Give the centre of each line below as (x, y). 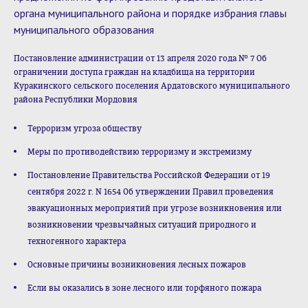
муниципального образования (84, 30)
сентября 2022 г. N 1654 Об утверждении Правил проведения (151, 192)
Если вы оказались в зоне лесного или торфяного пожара (144, 288)
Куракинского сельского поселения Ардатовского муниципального (152, 86)
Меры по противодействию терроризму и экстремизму (140, 152)
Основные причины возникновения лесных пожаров (137, 265)
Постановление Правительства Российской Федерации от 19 (149, 175)
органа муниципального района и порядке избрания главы (150, 13)
